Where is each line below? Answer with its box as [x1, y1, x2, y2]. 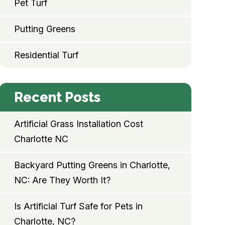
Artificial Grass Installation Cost [14, 119, 143, 130]
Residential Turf [14, 50, 78, 61]
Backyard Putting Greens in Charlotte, [14, 160, 170, 171]
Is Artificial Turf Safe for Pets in [14, 201, 143, 212]
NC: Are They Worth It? [14, 175, 110, 186]
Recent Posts [14, 89, 100, 105]
